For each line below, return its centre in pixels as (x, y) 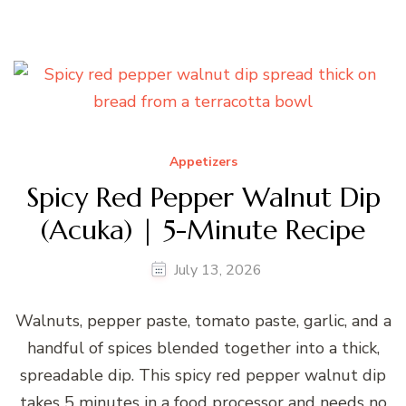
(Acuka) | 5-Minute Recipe (203, 229)
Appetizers (203, 161)
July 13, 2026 (218, 270)
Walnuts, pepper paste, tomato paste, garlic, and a (203, 320)
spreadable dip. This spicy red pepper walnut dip (203, 375)
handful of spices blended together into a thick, (203, 348)
